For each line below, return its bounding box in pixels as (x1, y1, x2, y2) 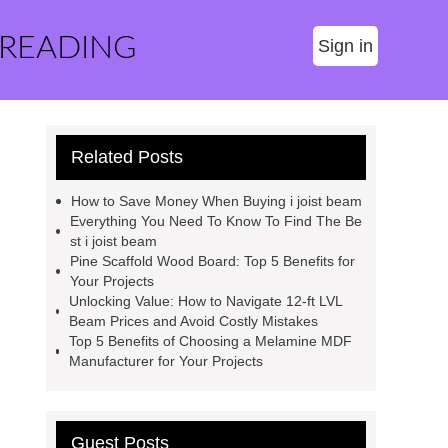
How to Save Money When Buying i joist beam (71, 193, 362, 209)
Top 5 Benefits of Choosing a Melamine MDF (69, 333, 353, 349)
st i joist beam (69, 233, 157, 249)
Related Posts (71, 147, 183, 167)
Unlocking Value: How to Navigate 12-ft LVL (68, 293, 342, 309)
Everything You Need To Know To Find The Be (69, 213, 362, 229)
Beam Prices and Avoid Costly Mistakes (68, 313, 318, 329)
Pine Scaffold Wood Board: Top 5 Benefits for (69, 253, 355, 269)
